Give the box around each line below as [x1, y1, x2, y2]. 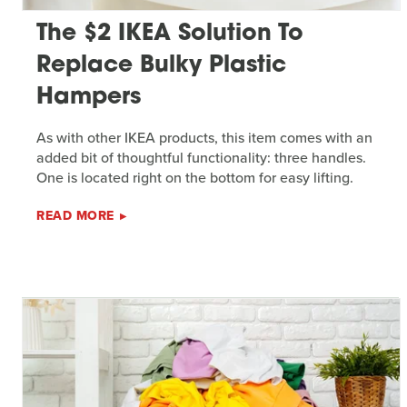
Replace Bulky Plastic [36, 55, 286, 78]
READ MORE [36, 206, 114, 226]
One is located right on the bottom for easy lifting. [36, 167, 353, 189]
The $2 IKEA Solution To [36, 23, 303, 46]
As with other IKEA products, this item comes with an [36, 127, 372, 149]
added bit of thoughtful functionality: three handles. [36, 147, 366, 169]
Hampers [36, 86, 141, 110]
